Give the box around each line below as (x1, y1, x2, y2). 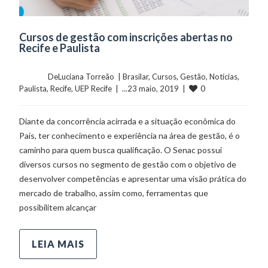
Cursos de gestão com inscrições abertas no (19, 31, 233, 44)
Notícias (209, 72, 238, 82)
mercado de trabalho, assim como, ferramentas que (19, 188, 209, 199)
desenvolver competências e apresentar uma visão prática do (19, 173, 247, 184)
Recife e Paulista (19, 41, 100, 55)
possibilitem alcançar (19, 202, 97, 213)
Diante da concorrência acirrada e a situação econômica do (19, 116, 236, 127)
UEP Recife (75, 84, 112, 94)
